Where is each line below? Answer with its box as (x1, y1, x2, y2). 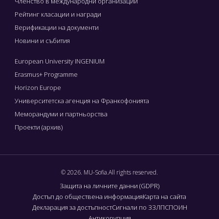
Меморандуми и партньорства (15, 109, 108, 118)
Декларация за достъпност (32, 202, 112, 212)
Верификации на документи (15, 22, 99, 32)
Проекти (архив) (15, 122, 63, 131)
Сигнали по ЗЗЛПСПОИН (111, 202, 187, 212)
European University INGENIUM (15, 56, 105, 66)
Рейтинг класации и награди (15, 9, 101, 19)
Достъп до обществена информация (33, 192, 143, 201)
